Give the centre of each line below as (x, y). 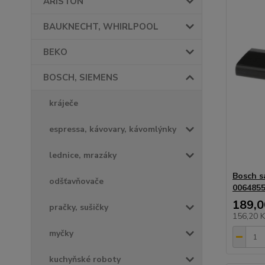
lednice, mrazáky (83, 156)
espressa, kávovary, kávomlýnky (113, 130)
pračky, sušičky (79, 208)
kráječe (64, 104)
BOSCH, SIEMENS (81, 78)
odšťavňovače (76, 182)
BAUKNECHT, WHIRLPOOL (101, 27)
